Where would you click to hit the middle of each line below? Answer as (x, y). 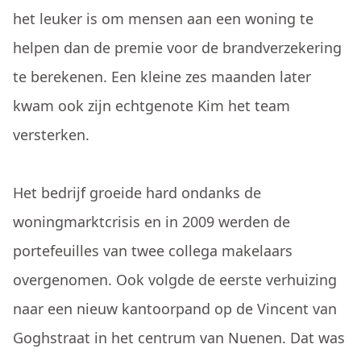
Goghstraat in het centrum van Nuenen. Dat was (179, 338)
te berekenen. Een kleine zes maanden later (162, 77)
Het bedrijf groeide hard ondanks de (137, 193)
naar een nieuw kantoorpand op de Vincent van (175, 309)
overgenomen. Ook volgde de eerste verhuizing (175, 280)
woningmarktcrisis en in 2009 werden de (151, 222)
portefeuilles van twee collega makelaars (153, 251)
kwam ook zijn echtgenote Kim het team (151, 106)
